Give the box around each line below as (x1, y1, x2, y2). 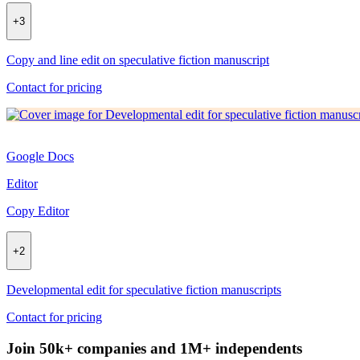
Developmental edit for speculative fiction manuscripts (6, 283, 281, 297)
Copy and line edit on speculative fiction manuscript (6, 53, 269, 67)
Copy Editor (6, 204, 69, 219)
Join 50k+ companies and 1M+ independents (6, 339, 302, 357)
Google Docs (6, 149, 74, 164)
